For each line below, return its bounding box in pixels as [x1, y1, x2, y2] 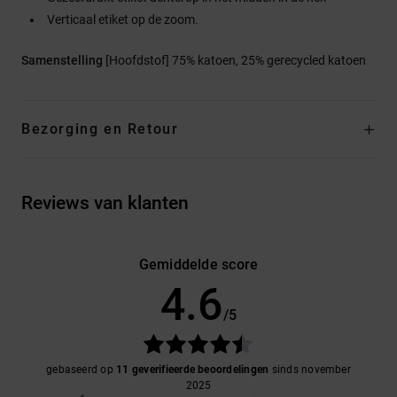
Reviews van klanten [21, 191, 189, 214]
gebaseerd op [46, 362, 117, 376]
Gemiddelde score [138, 255, 259, 273]
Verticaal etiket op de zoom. [47, 12, 198, 27]
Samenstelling [21, 52, 105, 67]
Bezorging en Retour [21, 120, 179, 137]
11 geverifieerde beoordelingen [116, 362, 269, 376]
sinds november [269, 362, 351, 376]
